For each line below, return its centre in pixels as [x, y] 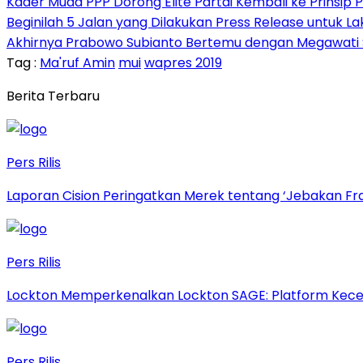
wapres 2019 [183, 63]
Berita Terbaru [53, 96]
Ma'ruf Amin [77, 63]
